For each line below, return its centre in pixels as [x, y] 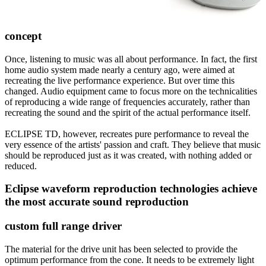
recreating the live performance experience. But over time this [120, 80]
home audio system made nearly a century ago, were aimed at [120, 69]
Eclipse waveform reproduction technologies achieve [131, 189]
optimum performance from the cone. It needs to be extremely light [129, 259]
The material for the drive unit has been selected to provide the [121, 249]
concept [23, 36]
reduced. [21, 166]
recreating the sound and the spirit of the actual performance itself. [128, 112]
